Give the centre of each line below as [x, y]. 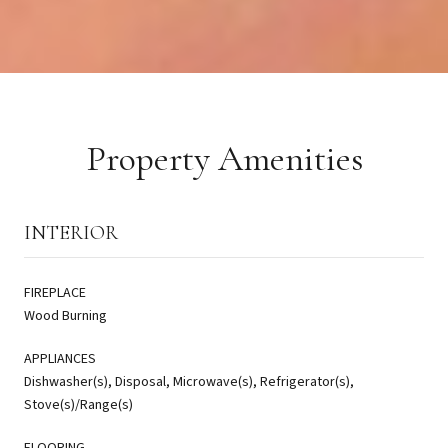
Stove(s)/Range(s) [78, 404]
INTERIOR [71, 232]
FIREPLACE [55, 292]
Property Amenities [224, 158]
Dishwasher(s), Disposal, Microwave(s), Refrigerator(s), [189, 381]
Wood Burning [65, 315]
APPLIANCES [60, 358]
